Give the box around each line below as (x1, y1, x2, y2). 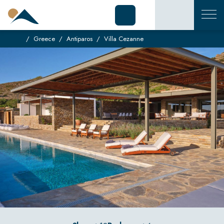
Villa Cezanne (104, 34, 144, 43)
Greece (33, 34, 55, 43)
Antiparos (66, 34, 93, 43)
